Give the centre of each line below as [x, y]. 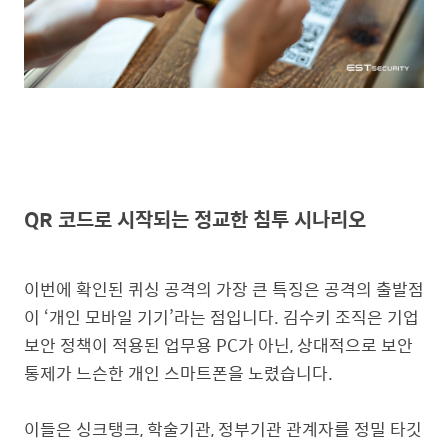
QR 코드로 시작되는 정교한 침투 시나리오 [195, 219]
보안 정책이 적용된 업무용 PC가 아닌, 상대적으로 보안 [218, 344]
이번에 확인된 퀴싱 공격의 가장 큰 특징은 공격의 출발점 [224, 288]
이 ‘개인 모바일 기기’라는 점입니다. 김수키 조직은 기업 [221, 316]
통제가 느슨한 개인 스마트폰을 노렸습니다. [178, 372]
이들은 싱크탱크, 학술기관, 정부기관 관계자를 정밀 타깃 [223, 428]
